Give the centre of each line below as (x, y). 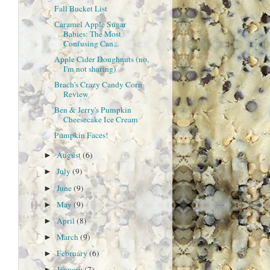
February (73, 253)
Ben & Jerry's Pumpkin (93, 110)
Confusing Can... (91, 43)
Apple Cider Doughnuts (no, (101, 59)
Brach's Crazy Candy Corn (98, 85)
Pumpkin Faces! (81, 135)
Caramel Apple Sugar (90, 24)
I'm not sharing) (89, 69)
